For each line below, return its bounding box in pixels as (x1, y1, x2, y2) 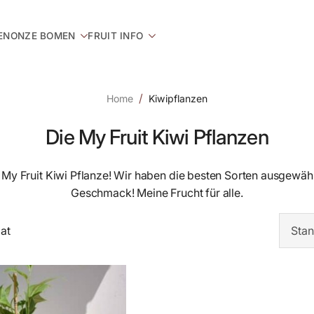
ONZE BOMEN (10, 30, 76, 41)
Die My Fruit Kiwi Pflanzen (46, 125, 268, 150)
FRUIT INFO (88, 30, 144, 41)
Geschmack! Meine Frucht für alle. (71, 186, 243, 200)
